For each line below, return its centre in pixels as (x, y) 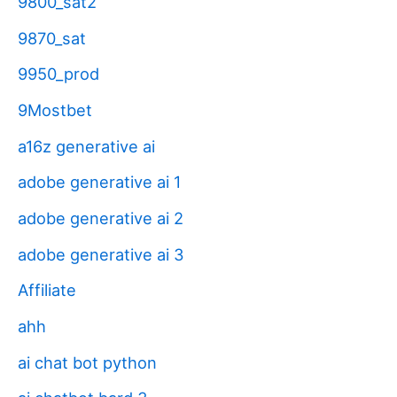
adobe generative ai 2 (101, 218)
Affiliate (47, 290)
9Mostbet (55, 109)
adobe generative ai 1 (99, 182)
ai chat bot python (87, 362)
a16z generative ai (86, 146)
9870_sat (52, 38)
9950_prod (58, 74)
